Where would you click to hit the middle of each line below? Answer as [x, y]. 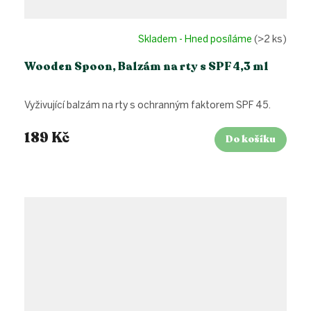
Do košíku [251, 140]
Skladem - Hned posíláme [196, 39]
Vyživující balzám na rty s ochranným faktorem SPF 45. [148, 106]
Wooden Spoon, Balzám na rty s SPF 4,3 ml [146, 67]
